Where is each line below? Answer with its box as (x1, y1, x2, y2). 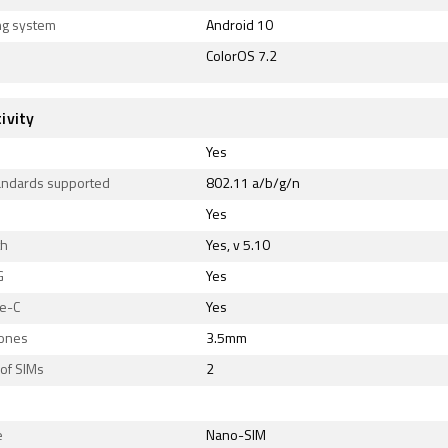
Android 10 (206, 19, 273, 34)
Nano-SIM (206, 429, 266, 444)
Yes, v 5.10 (206, 239, 270, 254)
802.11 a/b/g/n (206, 177, 300, 192)
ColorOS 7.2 (206, 50, 277, 65)
